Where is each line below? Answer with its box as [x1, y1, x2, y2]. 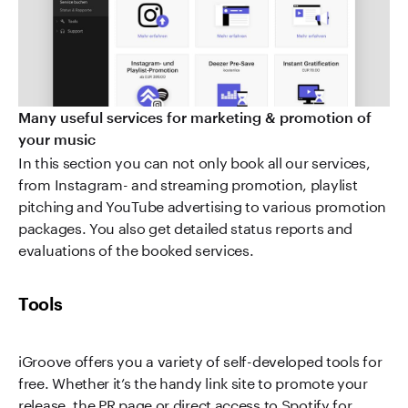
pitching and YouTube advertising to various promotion [18, 192, 387, 216]
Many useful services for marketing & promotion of [18, 107, 372, 126]
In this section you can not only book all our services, [18, 148, 371, 172]
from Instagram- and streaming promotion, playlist [18, 170, 358, 194]
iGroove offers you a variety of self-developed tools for [18, 347, 382, 371]
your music [18, 129, 96, 148]
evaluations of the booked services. [18, 236, 254, 260]
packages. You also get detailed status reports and [18, 214, 353, 238]
